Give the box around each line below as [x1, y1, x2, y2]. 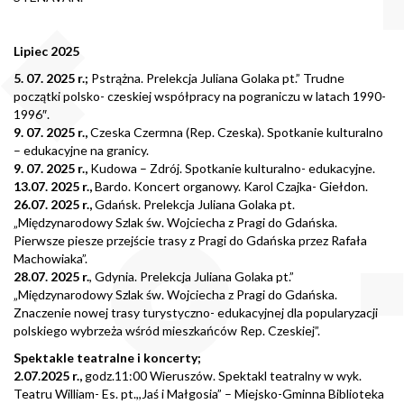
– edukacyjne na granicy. [14, 142, 149, 159]
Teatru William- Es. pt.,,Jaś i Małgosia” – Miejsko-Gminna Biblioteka [14, 386, 384, 402]
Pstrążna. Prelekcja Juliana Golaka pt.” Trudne [88, 70, 344, 87]
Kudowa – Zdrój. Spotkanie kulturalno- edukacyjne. [87, 161, 375, 177]
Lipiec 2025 [14, 43, 79, 60]
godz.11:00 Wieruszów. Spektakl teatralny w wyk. [82, 368, 362, 384]
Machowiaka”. [14, 251, 87, 267]
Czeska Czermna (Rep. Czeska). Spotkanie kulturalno [87, 124, 383, 141]
